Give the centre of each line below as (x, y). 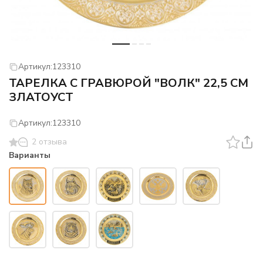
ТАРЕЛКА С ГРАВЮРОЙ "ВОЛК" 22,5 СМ (129, 83)
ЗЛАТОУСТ (41, 97)
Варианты (30, 155)
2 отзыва (49, 142)
